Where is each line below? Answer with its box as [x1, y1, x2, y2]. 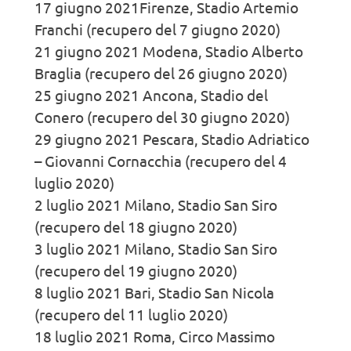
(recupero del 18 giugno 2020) [34, 216, 237, 236]
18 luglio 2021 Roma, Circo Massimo [34, 326, 275, 346]
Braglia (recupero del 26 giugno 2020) [34, 63, 288, 82]
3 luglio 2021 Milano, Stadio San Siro [34, 238, 277, 258]
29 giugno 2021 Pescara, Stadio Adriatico [34, 128, 309, 148]
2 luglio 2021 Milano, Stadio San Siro [34, 194, 277, 214]
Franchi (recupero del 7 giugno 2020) [34, 19, 280, 38]
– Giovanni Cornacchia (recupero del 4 [34, 150, 287, 170]
